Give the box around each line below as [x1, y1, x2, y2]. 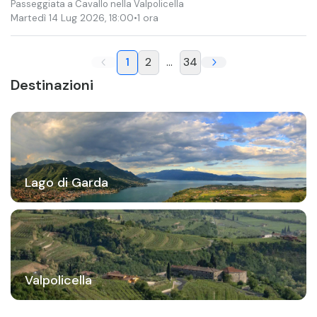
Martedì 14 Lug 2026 [11, 11, 105, 24]
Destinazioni [11, 75, 93, 94]
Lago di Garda [25, 173, 108, 191]
